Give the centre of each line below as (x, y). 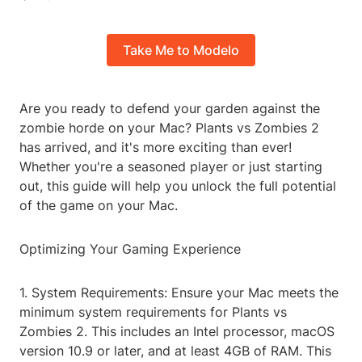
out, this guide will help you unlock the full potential (178, 186)
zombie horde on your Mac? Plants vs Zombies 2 (169, 128)
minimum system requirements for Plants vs (153, 312)
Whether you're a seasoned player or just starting (171, 167)
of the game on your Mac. (99, 206)
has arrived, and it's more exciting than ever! (156, 147)
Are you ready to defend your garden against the (170, 109)
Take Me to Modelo (181, 51)
